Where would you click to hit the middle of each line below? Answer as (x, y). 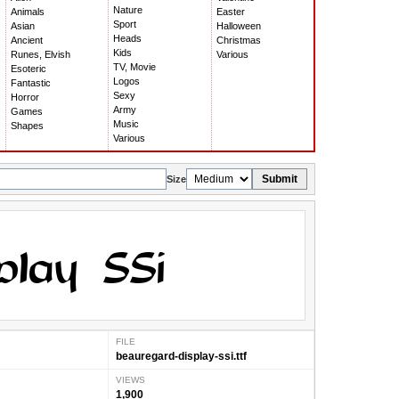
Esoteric (29, 69)
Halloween (238, 26)
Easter (230, 12)
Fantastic (31, 83)
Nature (128, 10)
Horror (25, 98)
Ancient (27, 41)
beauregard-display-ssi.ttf (182, 357)
